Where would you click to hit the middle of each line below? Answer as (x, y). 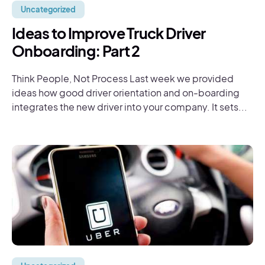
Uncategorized (48, 9)
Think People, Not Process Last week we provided (123, 78)
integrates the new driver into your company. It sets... (130, 107)
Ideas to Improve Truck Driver (109, 33)
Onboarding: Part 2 (76, 51)
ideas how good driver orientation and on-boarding (126, 93)
